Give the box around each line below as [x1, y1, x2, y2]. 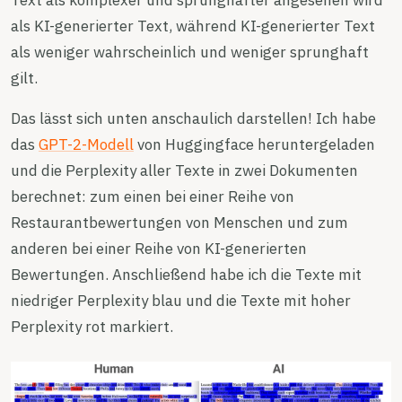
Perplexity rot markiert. [11, 317, 173, 336]
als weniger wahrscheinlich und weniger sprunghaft [11, 42, 369, 62]
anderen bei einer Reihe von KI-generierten [11, 239, 307, 258]
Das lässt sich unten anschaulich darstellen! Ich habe [11, 109, 376, 128]
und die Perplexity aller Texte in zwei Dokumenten [11, 161, 358, 180]
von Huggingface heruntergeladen [134, 135, 375, 154]
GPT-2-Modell [39, 135, 134, 154]
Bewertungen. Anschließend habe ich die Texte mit [11, 265, 362, 284]
